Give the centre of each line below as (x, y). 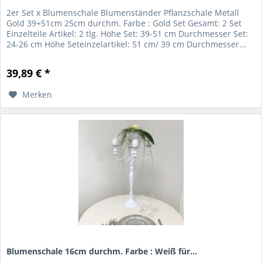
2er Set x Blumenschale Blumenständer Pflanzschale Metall (123, 13)
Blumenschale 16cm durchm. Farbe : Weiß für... (102, 251)
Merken (37, 95)
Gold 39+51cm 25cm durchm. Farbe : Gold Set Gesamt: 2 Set (124, 23)
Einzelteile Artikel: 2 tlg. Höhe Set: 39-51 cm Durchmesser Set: (127, 34)
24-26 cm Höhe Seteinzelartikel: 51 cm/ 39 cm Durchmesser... (127, 44)
